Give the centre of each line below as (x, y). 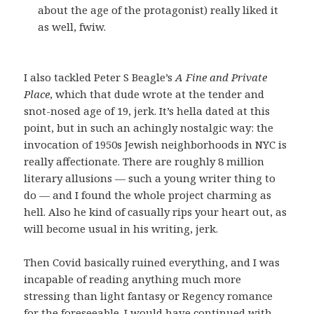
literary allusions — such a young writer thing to (150, 178)
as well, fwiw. (72, 26)
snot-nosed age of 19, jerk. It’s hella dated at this (147, 110)
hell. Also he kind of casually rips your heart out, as (156, 211)
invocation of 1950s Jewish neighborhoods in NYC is (156, 144)
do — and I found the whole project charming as (148, 194)
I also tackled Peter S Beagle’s (100, 77)
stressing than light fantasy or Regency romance (149, 295)
